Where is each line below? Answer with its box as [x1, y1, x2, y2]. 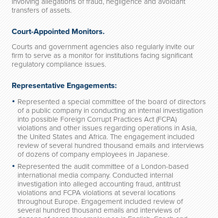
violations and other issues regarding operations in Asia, [18, 124, 197, 132]
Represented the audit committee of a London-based [18, 162, 189, 171]
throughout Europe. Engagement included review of [18, 197, 183, 206]
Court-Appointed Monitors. [12, 27, 105, 36]
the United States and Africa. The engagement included [18, 132, 195, 141]
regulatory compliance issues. [12, 60, 106, 69]
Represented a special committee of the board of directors [18, 97, 206, 106]
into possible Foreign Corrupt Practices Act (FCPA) [18, 115, 177, 124]
